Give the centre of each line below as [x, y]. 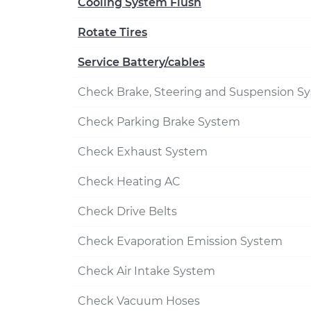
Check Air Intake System [146, 271]
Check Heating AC [129, 182]
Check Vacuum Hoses [139, 301]
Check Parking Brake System [159, 122]
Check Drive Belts [127, 211]
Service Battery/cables [141, 62]
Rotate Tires [112, 32]
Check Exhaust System [143, 152]
